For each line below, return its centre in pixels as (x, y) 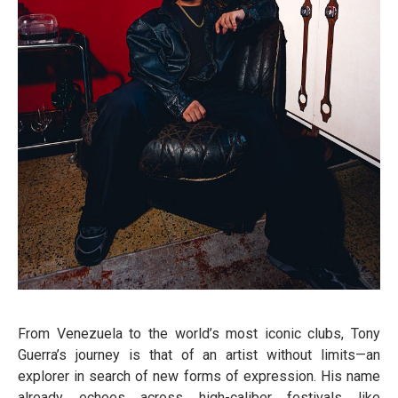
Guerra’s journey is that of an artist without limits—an (199, 355)
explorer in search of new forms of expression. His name (199, 376)
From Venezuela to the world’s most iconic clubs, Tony (199, 334)
